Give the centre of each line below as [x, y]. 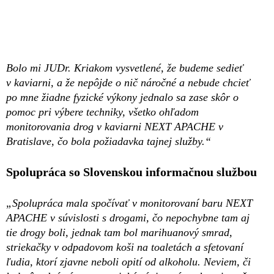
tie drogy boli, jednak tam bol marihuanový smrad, [119, 232]
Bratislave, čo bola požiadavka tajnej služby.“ [109, 141]
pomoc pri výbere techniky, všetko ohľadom [102, 112]
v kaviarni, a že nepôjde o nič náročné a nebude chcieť [128, 82]
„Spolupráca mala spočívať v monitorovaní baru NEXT [129, 203]
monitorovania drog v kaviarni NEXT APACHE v [115, 126]
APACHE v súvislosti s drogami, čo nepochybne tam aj [128, 217]
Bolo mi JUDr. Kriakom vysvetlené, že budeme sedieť [125, 68]
